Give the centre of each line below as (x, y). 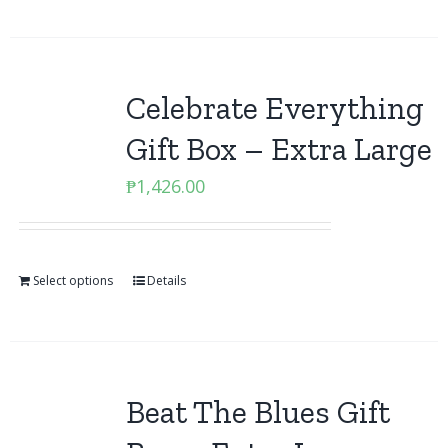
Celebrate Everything (274, 108)
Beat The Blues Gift (257, 412)
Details (166, 280)
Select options (72, 280)
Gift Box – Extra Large (278, 149)
